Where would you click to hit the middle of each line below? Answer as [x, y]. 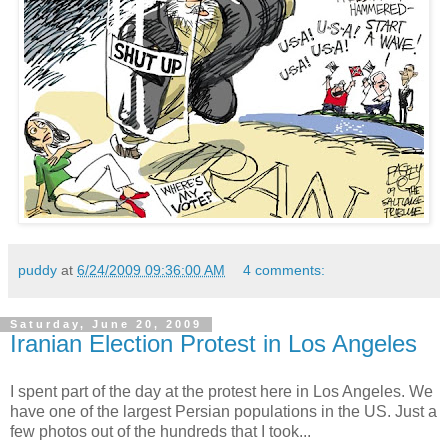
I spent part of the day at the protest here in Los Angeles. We [221, 392]
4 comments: [284, 270]
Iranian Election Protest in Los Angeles [213, 344]
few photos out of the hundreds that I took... [160, 432]
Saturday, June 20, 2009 [106, 324]
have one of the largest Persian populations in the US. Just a [223, 412]
